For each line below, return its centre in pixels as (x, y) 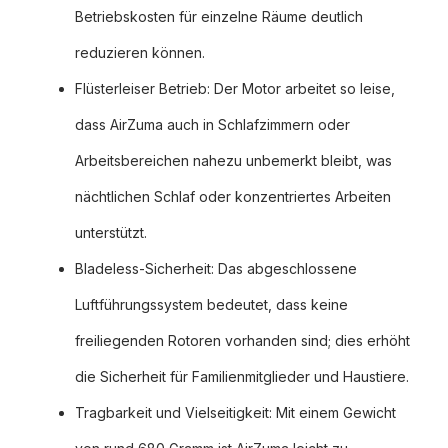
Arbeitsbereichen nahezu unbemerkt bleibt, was (233, 161)
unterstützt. (111, 233)
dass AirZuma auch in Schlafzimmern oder (212, 125)
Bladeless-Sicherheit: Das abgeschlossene (216, 269)
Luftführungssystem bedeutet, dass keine (211, 305)
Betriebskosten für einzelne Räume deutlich (219, 17)
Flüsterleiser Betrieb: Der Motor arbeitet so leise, (235, 89)
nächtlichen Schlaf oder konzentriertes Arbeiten (233, 197)
